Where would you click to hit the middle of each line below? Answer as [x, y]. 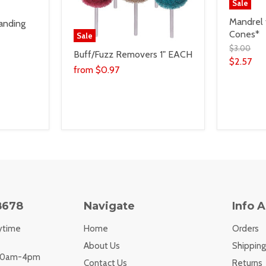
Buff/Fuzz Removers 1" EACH [133, 55]
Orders [246, 229]
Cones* [245, 34]
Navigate [110, 206]
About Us [102, 246]
